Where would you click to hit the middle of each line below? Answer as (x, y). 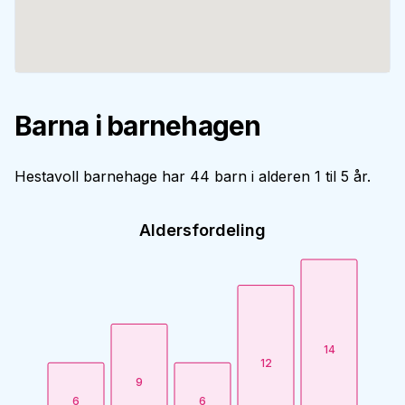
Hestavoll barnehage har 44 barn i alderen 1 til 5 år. (193, 176)
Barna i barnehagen (138, 126)
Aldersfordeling (202, 230)
